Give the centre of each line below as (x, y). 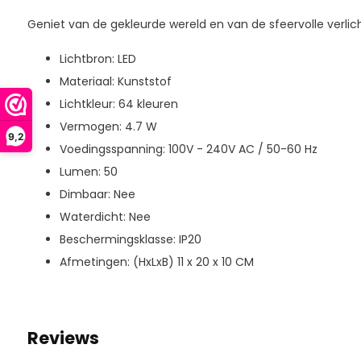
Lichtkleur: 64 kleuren (118, 104)
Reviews (63, 338)
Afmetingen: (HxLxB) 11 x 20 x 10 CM (156, 262)
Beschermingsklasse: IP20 (130, 239)
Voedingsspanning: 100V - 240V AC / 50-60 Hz (188, 149)
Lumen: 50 (88, 172)
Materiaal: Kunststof (115, 81)
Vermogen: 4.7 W (108, 127)
